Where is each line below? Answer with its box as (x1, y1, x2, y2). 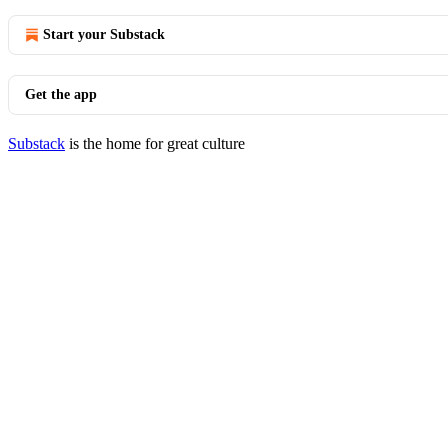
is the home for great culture (65, 135, 245, 152)
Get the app (25, 87, 97, 102)
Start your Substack (43, 27, 165, 42)
